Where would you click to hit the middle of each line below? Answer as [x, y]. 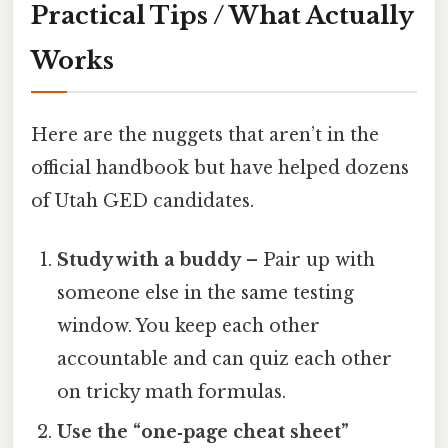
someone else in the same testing [206, 293]
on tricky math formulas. [172, 392]
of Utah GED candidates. [142, 201]
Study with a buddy [149, 260]
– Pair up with [308, 260]
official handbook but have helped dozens [220, 168]
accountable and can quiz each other [225, 359]
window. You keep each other [189, 326]
